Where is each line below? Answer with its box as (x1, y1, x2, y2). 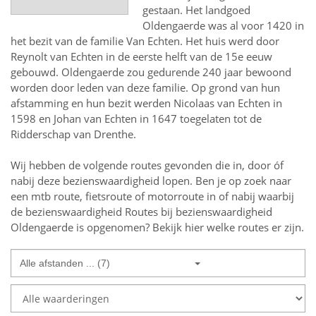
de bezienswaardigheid (11, 205, 125, 219)
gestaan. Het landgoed (142, 3, 251, 17)
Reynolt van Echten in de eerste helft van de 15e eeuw (11, 49, 272, 63)
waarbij (258, 189, 294, 203)
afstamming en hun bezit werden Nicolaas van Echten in (11, 96, 282, 110)
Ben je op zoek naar (193, 174, 291, 188)
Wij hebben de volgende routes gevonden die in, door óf (11, 158, 284, 172)
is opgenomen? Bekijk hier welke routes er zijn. (73, 220, 304, 234)
